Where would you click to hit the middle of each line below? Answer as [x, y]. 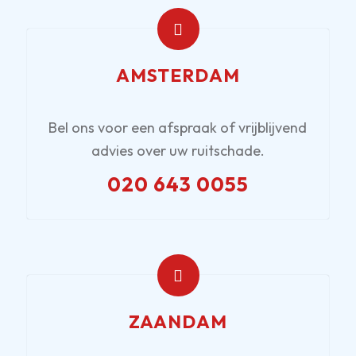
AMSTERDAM [178, 75]
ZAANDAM [178, 321]
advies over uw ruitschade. [178, 150]
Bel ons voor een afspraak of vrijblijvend [178, 127]
